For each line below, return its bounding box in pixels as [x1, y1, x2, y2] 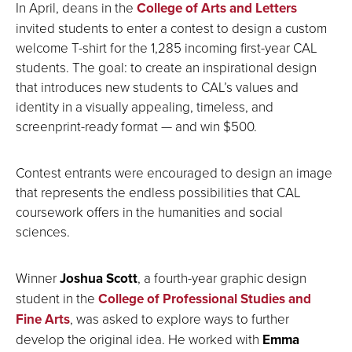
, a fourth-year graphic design [137, 268, 306, 287]
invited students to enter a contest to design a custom [16, 18, 327, 37]
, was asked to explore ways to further [70, 309, 289, 328]
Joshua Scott [60, 268, 137, 288]
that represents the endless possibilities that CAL [16, 182, 301, 201]
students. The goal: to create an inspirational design [16, 57, 317, 76]
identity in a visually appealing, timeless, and [16, 97, 273, 115]
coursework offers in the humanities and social [16, 202, 283, 221]
